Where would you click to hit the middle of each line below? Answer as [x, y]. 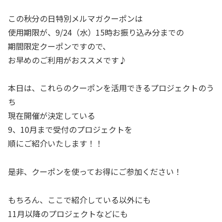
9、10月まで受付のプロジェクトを [70, 130]
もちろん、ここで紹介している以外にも [79, 199]
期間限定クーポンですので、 [59, 46]
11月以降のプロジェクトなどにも [68, 213]
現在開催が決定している [52, 116]
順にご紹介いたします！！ [55, 143]
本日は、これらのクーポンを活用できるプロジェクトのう [111, 88]
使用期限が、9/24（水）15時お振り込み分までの [96, 32]
